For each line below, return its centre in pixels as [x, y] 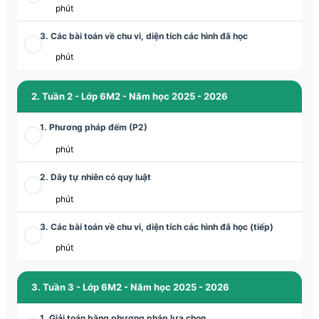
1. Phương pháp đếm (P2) [94, 127]
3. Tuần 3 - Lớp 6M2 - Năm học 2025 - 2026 [130, 287]
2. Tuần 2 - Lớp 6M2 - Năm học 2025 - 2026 [130, 96]
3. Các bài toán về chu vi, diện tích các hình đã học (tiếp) [157, 227]
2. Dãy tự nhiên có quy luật [95, 177]
